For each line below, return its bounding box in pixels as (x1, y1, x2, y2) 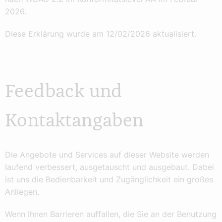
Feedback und (5, 83, 122, 101)
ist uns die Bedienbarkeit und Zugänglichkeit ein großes (5, 174, 213, 185)
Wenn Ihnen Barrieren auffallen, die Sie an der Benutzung (5, 209, 217, 220)
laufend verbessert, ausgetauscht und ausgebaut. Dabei (5, 162, 214, 172)
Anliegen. (5, 187, 39, 197)
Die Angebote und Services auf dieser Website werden (5, 150, 209, 160)
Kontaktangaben (5, 112, 144, 130)
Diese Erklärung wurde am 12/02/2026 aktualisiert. (5, 29, 196, 39)
